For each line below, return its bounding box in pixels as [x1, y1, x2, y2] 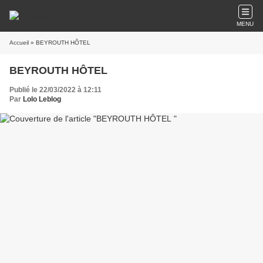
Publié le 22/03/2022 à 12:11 [9, 86, 102, 94]
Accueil [9, 39, 29, 46]
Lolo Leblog [23, 95, 61, 103]
